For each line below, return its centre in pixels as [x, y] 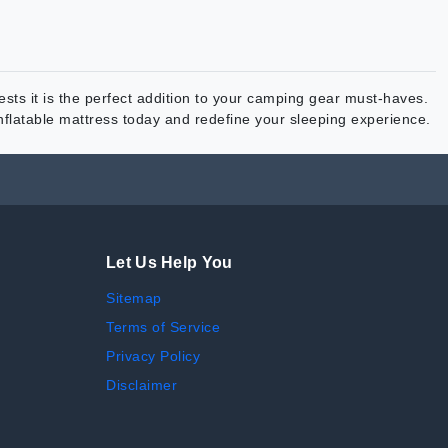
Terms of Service [163, 327]
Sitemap [134, 298]
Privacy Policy [153, 356]
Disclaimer [141, 385]
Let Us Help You [169, 263]
